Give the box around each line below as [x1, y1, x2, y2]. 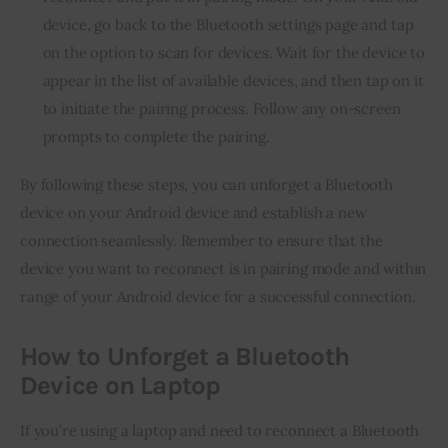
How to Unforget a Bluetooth [20, 340, 349, 372]
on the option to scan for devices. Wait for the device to [42, 43, 425, 63]
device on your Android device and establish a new [20, 202, 367, 222]
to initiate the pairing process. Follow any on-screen [42, 99, 401, 119]
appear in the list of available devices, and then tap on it [42, 71, 424, 91]
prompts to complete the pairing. [42, 127, 270, 147]
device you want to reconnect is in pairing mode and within [20, 258, 427, 278]
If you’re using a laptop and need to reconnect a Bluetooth [20, 420, 420, 440]
